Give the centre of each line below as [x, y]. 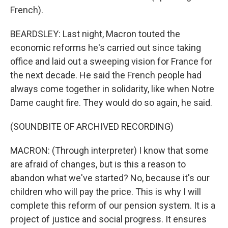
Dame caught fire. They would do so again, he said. [111, 103]
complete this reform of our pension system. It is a [113, 205]
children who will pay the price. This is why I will [106, 192]
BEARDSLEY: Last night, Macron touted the [95, 34]
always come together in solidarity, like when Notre [112, 89]
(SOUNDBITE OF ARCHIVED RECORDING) [92, 126]
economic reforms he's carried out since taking [106, 48]
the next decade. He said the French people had [106, 75]
